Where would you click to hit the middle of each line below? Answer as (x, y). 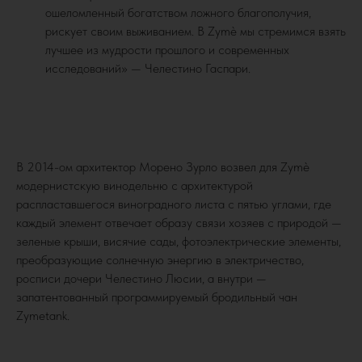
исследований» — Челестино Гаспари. (148, 68)
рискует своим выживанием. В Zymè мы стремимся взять (196, 31)
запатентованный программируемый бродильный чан (157, 297)
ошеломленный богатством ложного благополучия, (178, 12)
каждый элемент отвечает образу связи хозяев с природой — (179, 222)
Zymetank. (43, 315)
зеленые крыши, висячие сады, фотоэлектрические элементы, (179, 241)
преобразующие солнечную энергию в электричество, (160, 259)
